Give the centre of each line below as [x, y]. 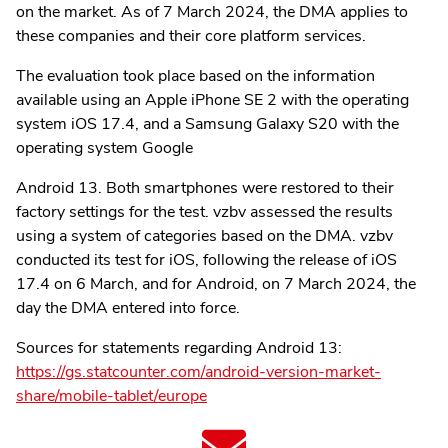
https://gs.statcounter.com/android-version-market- [198, 372]
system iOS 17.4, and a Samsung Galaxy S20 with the [207, 124]
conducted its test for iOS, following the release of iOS [206, 260]
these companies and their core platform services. [191, 36]
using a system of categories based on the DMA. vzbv [204, 236]
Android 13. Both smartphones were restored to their [205, 188]
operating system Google [106, 148]
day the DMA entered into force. [128, 308]
